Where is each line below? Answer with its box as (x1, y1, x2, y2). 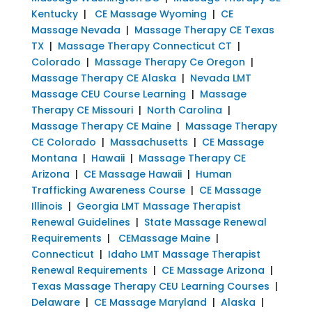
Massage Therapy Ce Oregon (94, 54, 245, 69)
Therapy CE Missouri (31, 102, 133, 117)
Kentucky (31, 6, 78, 21)
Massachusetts (109, 134, 188, 149)
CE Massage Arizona (161, 263, 265, 277)
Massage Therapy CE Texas (134, 22, 274, 37)
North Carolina (146, 102, 222, 117)
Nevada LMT (189, 70, 251, 85)
